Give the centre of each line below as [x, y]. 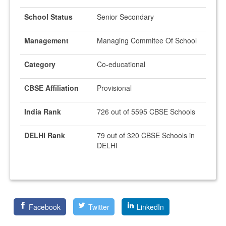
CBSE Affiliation [51, 88]
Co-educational [121, 64]
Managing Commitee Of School [147, 40]
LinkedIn [151, 207]
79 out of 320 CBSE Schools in [146, 135]
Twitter [99, 207]
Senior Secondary [125, 17]
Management [46, 40]
